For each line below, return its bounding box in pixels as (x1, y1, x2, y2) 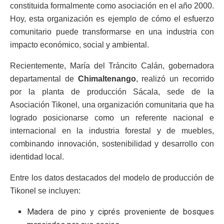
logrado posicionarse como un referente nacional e (10, 113, 214, 122)
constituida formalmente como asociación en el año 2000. (10, 1, 214, 10)
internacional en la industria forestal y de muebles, (10, 126, 214, 135)
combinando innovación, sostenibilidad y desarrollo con (10, 139, 214, 148)
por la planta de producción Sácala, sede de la (10, 87, 214, 96)
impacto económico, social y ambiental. (10, 40, 149, 49)
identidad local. (10, 152, 64, 161)
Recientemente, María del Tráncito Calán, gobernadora (10, 61, 214, 70)
